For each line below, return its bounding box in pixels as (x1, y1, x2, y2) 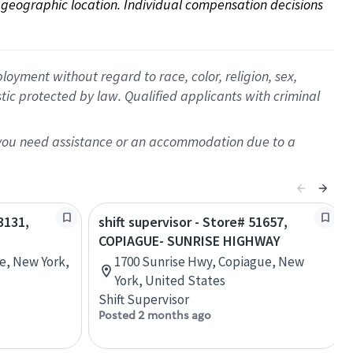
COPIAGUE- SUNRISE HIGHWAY (98, 232, 281, 250)
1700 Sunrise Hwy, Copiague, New (114, 253, 304, 270)
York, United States (114, 272, 225, 289)
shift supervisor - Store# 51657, (98, 213, 288, 231)
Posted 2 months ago (98, 308, 211, 322)
